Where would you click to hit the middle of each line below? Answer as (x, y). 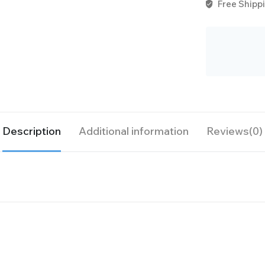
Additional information (134, 131)
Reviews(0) (235, 131)
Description (32, 131)
